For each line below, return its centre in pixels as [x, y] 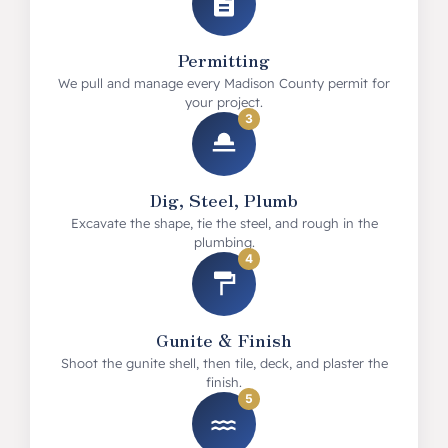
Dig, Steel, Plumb [224, 199]
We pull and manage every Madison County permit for [224, 83]
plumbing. [224, 242]
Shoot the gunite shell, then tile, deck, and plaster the [224, 363]
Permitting [224, 59]
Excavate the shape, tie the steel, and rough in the [224, 223]
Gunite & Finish [224, 339]
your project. [224, 102]
